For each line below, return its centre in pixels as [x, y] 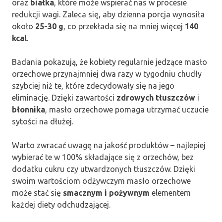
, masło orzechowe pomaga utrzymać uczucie [127, 109]
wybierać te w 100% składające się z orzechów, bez [103, 157]
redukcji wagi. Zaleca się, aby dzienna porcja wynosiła [108, 14]
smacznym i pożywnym [106, 193]
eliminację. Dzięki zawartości [64, 97]
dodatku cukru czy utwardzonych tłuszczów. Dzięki [104, 169]
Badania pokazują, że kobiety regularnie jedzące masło [110, 62]
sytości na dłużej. [43, 121]
